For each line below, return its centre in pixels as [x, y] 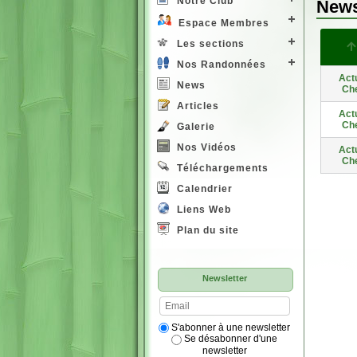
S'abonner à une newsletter [229, 327]
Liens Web [202, 210]
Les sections [209, 44]
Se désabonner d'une [229, 339]
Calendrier [203, 189]
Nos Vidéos [205, 148]
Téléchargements [221, 169]
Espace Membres [222, 24]
